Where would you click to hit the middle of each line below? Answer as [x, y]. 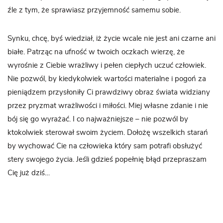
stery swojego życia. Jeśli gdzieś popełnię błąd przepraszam [107, 160]
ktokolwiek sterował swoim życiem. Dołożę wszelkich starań [108, 133]
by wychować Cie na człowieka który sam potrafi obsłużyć [105, 146]
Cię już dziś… [29, 173]
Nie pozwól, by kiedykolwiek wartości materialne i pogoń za [107, 79]
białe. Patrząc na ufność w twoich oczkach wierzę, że [96, 52]
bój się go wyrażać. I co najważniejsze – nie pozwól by [98, 119]
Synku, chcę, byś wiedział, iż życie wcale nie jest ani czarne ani [111, 39]
